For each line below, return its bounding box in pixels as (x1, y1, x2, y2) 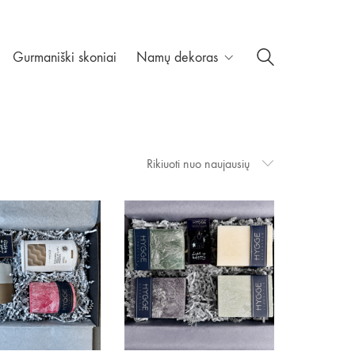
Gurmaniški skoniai (13, 49, 116, 66)
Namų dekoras (136, 49, 218, 66)
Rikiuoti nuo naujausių (147, 156, 250, 171)
